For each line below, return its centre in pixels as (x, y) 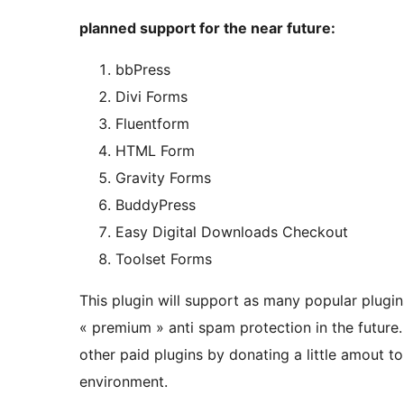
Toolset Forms (164, 259)
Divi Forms (151, 97)
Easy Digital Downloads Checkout (232, 232)
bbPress (143, 70)
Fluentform (152, 124)
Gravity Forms (163, 178)
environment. (124, 382)
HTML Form (155, 151)
